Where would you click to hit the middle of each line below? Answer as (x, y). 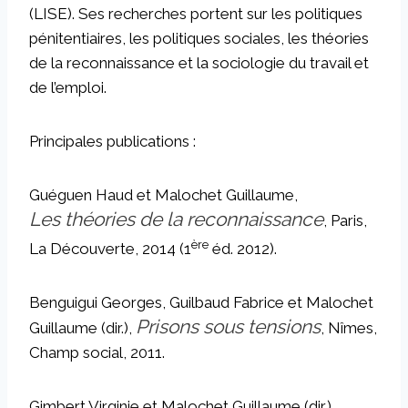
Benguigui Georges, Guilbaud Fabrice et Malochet (201, 302)
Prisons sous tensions (228, 326)
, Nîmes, (349, 327)
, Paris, (345, 220)
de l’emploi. (68, 87)
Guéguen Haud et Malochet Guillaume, (163, 194)
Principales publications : (112, 141)
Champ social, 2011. (97, 352)
